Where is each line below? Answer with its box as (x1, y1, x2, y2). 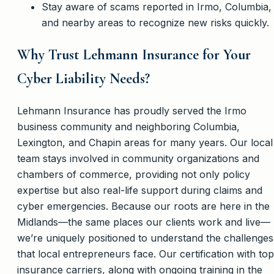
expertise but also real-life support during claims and (17, 183, 262, 196)
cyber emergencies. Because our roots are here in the (17, 199, 270, 212)
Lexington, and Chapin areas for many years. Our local (17, 136, 273, 149)
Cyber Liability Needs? (17, 69, 150, 87)
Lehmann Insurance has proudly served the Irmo (17, 104, 246, 117)
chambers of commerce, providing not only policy (17, 168, 250, 180)
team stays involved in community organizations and (17, 152, 259, 165)
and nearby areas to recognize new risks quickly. (42, 16, 269, 29)
